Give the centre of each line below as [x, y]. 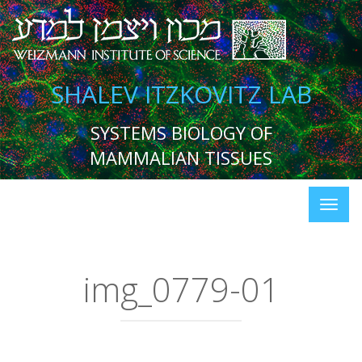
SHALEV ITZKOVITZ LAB [181, 94]
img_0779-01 [181, 289]
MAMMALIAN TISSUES [181, 158]
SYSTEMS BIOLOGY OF [181, 133]
